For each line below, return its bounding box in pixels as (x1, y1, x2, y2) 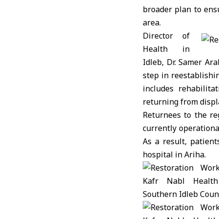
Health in (143, 44, 190, 54)
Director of (143, 30, 190, 41)
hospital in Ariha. (143, 149, 206, 160)
